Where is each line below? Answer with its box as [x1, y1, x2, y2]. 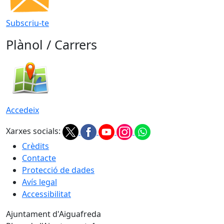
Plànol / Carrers [6, 36, 97, 53]
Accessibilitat [22, 188, 71, 200]
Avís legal [22, 176, 57, 188]
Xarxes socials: [6, 125, 60, 137]
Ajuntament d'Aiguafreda [6, 208, 101, 220]
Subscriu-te [6, 17, 49, 29]
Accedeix [6, 104, 39, 116]
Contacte [22, 152, 56, 164]
